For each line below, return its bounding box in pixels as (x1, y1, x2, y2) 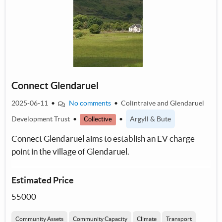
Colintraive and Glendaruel (120, 99, 204, 108)
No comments (68, 99, 111, 108)
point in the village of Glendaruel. (11, 147, 129, 157)
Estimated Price (11, 175, 74, 186)
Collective (84, 115, 112, 123)
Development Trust (11, 115, 71, 123)
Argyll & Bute (130, 115, 171, 123)
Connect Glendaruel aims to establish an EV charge (11, 134, 195, 144)
